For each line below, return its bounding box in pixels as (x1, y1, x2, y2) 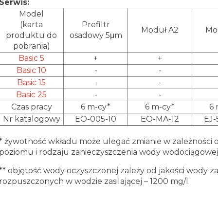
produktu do (6, 30, 57, 40)
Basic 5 (18, 53, 44, 63)
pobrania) (13, 41, 50, 51)
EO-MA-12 (141, 114, 179, 124)
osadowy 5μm (69, 30, 122, 40)
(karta (20, 19, 43, 29)
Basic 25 (16, 90, 47, 99)
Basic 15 (17, 77, 46, 87)
